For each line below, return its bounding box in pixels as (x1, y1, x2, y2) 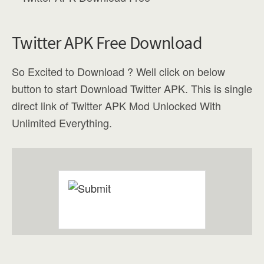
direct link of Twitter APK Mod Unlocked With (12, 98, 221, 114)
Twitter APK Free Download (12, 31, 202, 54)
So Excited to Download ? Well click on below (12, 64, 225, 80)
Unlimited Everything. (12, 115, 112, 131)
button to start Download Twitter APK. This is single (12, 81, 252, 97)
